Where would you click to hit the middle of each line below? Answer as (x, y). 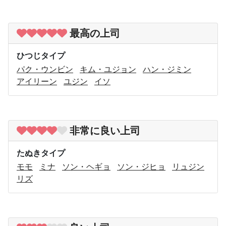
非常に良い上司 (105, 130)
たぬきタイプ (41, 153)
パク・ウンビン (45, 69)
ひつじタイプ (41, 55)
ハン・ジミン (167, 69)
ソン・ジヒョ (141, 166)
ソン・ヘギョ (86, 166)
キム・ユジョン (108, 69)
